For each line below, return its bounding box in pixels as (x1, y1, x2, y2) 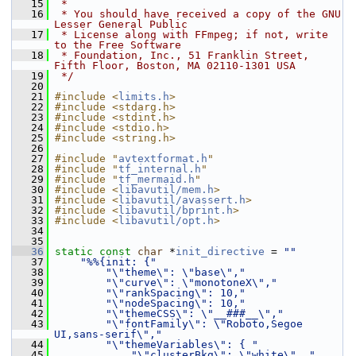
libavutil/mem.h (118, 184, 214, 195)
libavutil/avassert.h (118, 194, 246, 206)
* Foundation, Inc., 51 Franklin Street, (55, 49, 309, 61)
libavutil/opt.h (118, 215, 214, 226)
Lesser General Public (54, 18, 188, 30)
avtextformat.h (118, 153, 207, 164)
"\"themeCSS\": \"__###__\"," (106, 308, 284, 319)
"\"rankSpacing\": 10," (106, 287, 246, 299)
